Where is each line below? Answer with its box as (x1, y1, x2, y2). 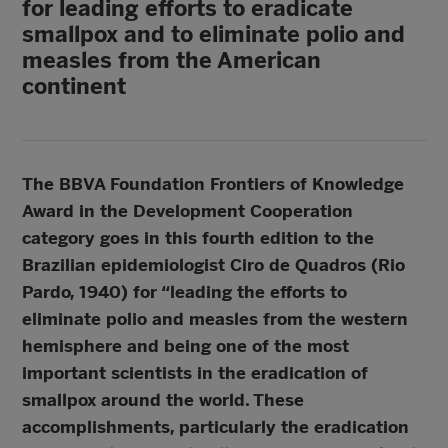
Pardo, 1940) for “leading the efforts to (22, 282, 348, 302)
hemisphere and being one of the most (22, 336, 350, 356)
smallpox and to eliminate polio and (22, 21, 406, 48)
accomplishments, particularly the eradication (22, 417, 410, 437)
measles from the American (22, 47, 322, 74)
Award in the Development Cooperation (22, 201, 354, 221)
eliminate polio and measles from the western (22, 309, 409, 329)
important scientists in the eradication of (22, 363, 369, 383)
